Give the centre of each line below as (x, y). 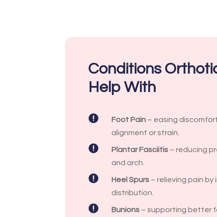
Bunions (125, 209)
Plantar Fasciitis (139, 149)
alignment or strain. (145, 132)
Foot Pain (128, 119)
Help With (122, 87)
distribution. (132, 193)
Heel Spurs (130, 179)
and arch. (128, 163)
